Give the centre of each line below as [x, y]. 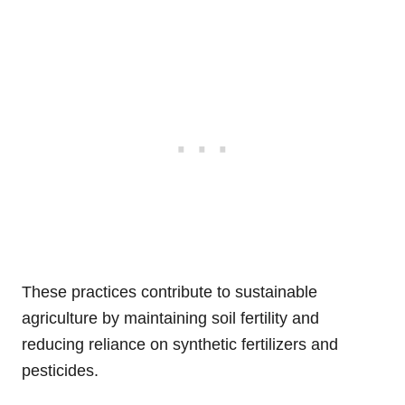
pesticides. [60, 370]
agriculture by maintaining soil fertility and [170, 318]
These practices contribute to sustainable [170, 292]
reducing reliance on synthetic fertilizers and [180, 344]
